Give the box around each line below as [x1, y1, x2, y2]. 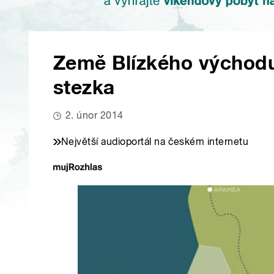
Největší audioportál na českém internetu [61, 136, 249, 148]
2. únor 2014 [65, 109, 124, 122]
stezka [53, 76, 115, 100]
